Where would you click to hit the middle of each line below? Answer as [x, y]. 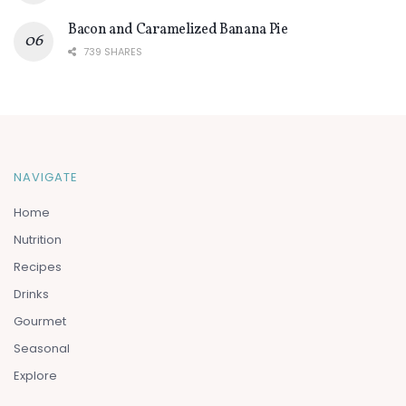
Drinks [31, 294]
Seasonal [42, 348]
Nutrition [38, 239]
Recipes [38, 266]
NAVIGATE [46, 177]
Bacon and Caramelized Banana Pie [178, 29]
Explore [35, 375]
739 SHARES [111, 51]
